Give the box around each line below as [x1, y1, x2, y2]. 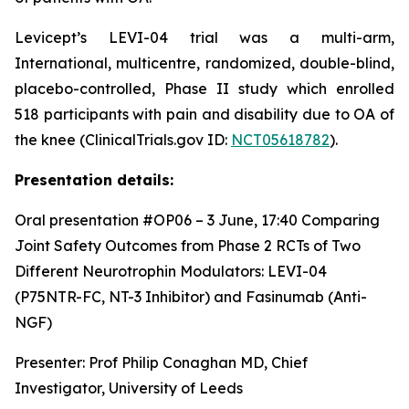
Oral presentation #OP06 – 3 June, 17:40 [15, 211, 301, 229]
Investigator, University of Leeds [15, 379, 243, 397]
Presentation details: [15, 171, 173, 189]
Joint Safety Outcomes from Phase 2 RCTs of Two [15, 236, 361, 255]
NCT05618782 [231, 131, 330, 149]
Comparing [301, 211, 380, 229]
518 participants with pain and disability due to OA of [15, 105, 394, 123]
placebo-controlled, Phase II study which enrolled [15, 79, 394, 98]
